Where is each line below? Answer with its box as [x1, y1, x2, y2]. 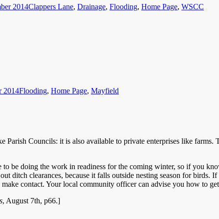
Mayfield [91, 87, 119, 95]
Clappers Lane [28, 2, 73, 11]
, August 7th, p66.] [2, 197, 60, 205]
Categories [19, 69, 51, 78]
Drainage [77, 2, 106, 11]
